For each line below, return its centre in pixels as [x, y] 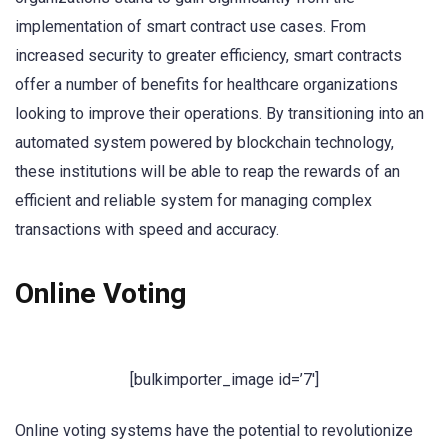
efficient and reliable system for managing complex [193, 200]
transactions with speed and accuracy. [147, 229]
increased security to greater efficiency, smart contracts [208, 55]
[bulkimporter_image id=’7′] [224, 380]
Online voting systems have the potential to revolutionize [214, 431]
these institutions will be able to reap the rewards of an [207, 171]
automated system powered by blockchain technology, [204, 142]
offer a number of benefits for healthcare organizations [206, 84]
